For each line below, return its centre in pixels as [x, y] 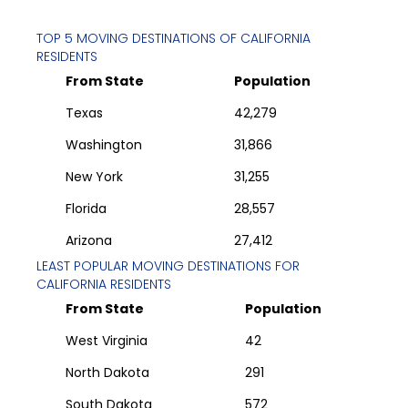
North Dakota [107, 373]
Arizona [89, 241]
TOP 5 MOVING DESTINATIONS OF [138, 39]
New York [94, 177]
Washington [104, 145]
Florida [86, 209]
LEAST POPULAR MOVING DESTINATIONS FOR [168, 266]
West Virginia [107, 341]
